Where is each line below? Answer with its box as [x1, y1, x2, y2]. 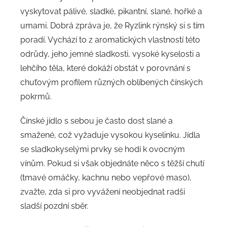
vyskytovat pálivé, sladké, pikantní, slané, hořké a [20, 7, 202, 17]
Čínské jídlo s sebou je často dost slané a [20, 116, 173, 126]
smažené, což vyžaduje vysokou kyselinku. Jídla [20, 130, 200, 140]
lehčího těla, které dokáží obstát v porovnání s [20, 63, 191, 73]
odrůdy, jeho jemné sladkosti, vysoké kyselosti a [20, 49, 200, 59]
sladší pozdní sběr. [20, 201, 88, 211]
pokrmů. [20, 92, 52, 102]
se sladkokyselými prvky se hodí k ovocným [20, 144, 185, 155]
